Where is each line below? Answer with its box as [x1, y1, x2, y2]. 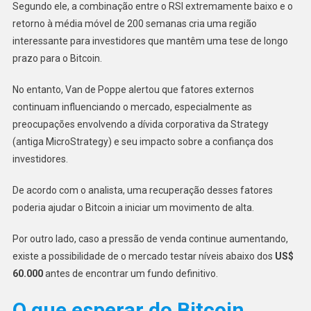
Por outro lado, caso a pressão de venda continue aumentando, [12, 233, 288, 244]
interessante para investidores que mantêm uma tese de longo [12, 35, 288, 47]
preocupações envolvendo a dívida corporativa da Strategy [12, 118, 269, 130]
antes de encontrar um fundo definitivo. [42, 267, 218, 279]
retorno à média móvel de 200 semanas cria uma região [12, 17, 257, 29]
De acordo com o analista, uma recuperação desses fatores [12, 184, 273, 196]
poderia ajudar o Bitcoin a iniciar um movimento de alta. [12, 201, 254, 213]
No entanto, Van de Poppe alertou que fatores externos [12, 83, 254, 95]
